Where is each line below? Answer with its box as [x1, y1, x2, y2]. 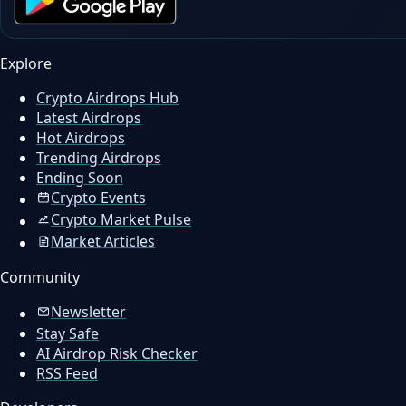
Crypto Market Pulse [51, 208, 191, 229]
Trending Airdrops [36, 147, 161, 168]
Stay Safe [36, 323, 99, 343]
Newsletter [51, 301, 126, 322]
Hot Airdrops [36, 127, 125, 148]
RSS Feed [36, 362, 98, 383]
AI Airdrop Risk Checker [36, 343, 198, 363]
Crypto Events [51, 187, 146, 208]
